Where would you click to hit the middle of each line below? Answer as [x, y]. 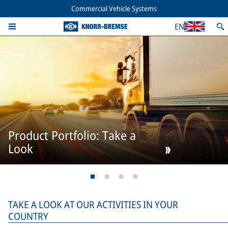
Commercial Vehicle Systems [114, 8]
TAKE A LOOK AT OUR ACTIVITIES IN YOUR [93, 205]
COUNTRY [28, 216]
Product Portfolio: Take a [72, 135]
